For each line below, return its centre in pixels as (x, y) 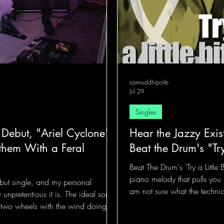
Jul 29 (137, 91)
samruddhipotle (149, 82)
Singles (146, 112)
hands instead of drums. (169, 215)
